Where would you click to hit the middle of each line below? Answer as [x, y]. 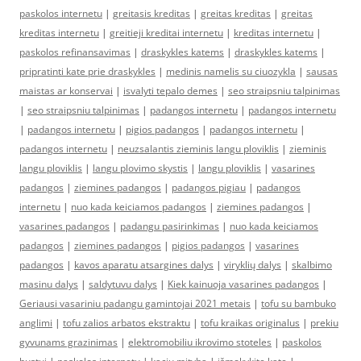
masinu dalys [49, 284]
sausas [322, 71]
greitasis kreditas [151, 13]
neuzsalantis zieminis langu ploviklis [198, 149]
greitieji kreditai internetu [166, 33]
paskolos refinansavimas [75, 52]
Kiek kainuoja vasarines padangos [243, 284]
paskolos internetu [61, 13]
